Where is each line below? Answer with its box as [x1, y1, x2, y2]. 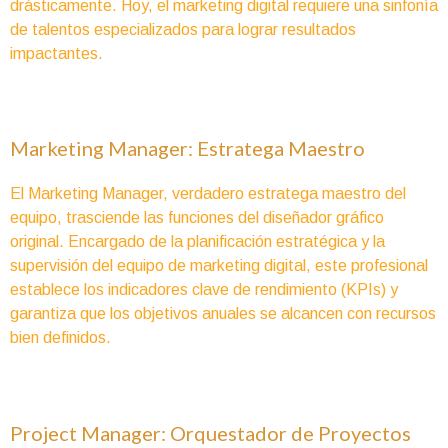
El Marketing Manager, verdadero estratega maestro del [10, 185, 406, 203]
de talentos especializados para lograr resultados [10, 21, 356, 39]
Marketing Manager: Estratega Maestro [10, 136, 365, 161]
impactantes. [10, 45, 103, 63]
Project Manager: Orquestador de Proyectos [10, 420, 411, 445]
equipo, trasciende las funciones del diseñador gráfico [10, 209, 384, 227]
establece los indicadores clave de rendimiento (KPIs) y [10, 281, 398, 299]
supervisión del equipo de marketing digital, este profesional [10, 257, 428, 275]
